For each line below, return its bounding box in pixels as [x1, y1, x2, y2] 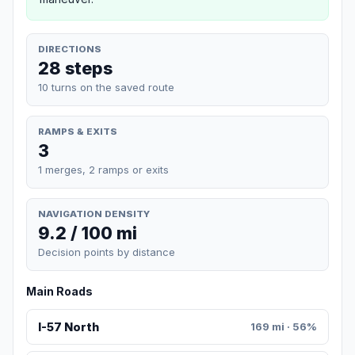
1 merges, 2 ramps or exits [38, 162, 169, 176]
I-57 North [37, 320, 99, 334]
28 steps [38, 57, 113, 78]
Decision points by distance [38, 246, 175, 259]
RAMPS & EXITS [38, 125, 117, 137]
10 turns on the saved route [38, 80, 174, 94]
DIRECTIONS [38, 43, 101, 55]
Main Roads [26, 284, 93, 299]
